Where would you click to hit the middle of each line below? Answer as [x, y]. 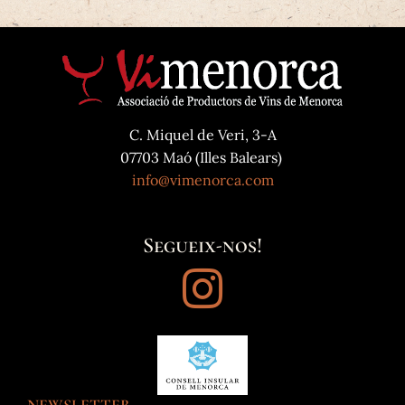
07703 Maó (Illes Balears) [202, 157]
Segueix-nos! [202, 245]
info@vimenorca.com [202, 179]
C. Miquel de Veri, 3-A [202, 134]
